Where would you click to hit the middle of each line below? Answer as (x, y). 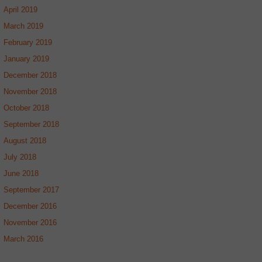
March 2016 (23, 239)
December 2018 (30, 75)
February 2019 (28, 42)
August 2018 (25, 140)
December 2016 (30, 206)
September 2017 (31, 189)
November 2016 (30, 222)
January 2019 (26, 58)
